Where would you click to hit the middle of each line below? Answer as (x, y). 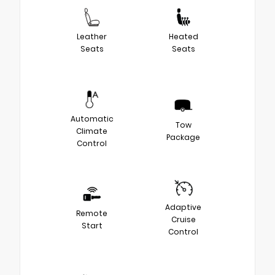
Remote (92, 213)
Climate (92, 131)
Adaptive (183, 207)
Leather (92, 36)
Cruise (183, 219)
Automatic (92, 118)
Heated (183, 36)
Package (183, 137)
